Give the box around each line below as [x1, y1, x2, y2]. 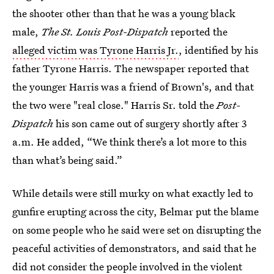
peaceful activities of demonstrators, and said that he [12, 241, 256, 255]
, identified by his [179, 43, 258, 57]
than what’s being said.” [12, 153, 122, 167]
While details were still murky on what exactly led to [12, 186, 253, 200]
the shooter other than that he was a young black [12, 6, 235, 20]
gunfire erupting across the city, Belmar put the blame [12, 204, 259, 218]
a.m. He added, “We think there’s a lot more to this [12, 135, 246, 149]
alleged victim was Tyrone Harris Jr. [12, 43, 179, 57]
